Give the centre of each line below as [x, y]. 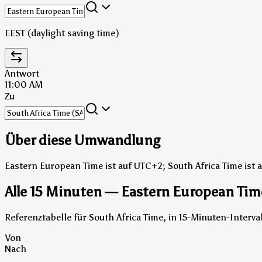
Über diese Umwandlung [82, 140]
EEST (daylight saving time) [62, 33]
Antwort [22, 73]
